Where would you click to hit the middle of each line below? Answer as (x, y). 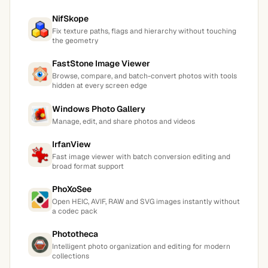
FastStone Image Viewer (101, 63)
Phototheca (75, 234)
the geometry (75, 41)
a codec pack (75, 211)
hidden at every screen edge (100, 86)
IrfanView (71, 144)
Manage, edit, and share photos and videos (124, 121)
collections (71, 256)
